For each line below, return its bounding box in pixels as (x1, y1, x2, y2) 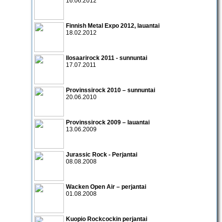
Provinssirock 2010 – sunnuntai (66, 87, 155, 94)
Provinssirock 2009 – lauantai (66, 119, 150, 126)
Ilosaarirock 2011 (66, 55, 114, 62)
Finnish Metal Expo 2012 (66, 22, 134, 30)
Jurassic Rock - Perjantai (66, 151, 137, 159)
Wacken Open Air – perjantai (66, 183, 146, 191)
